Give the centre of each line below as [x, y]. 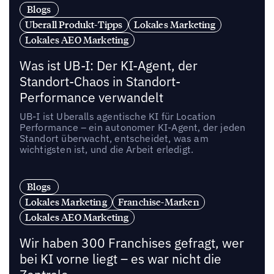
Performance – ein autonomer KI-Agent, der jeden [132, 127]
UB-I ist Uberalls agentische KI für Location [117, 116]
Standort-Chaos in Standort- [100, 81]
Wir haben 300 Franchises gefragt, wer [131, 243]
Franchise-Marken [158, 202]
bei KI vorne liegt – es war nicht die [120, 259]
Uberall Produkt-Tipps [74, 24]
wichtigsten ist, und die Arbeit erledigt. [106, 149]
